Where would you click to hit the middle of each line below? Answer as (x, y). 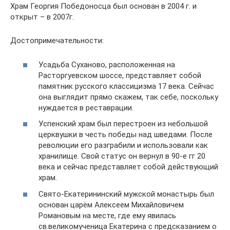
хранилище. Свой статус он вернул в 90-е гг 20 (122, 156)
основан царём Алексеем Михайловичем (111, 205)
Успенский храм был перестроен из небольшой (123, 124)
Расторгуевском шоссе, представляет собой (120, 75)
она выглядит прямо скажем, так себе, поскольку (128, 97)
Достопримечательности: (57, 41)
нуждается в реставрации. (86, 108)
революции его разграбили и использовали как (123, 145)
